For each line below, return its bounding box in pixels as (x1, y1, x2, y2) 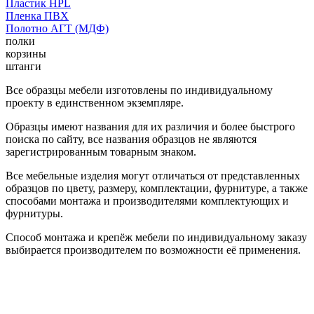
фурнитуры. (6, 207, 63, 219)
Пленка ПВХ (6, 9, 69, 22)
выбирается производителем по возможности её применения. (6, 243, 301, 256)
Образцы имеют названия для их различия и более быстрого (6, 120, 295, 132)
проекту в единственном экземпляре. (6, 96, 184, 109)
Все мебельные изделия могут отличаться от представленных (6, 169, 300, 182)
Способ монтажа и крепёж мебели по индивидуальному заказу (6, 231, 307, 243)
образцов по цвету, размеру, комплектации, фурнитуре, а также (6, 182, 308, 194)
